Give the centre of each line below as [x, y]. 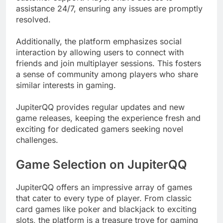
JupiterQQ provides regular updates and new [100, 107]
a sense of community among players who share [107, 74]
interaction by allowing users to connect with [100, 53]
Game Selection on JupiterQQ [102, 165]
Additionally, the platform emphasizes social [99, 42]
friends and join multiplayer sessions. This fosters [109, 63]
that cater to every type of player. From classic [104, 198]
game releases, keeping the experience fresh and [108, 118]
